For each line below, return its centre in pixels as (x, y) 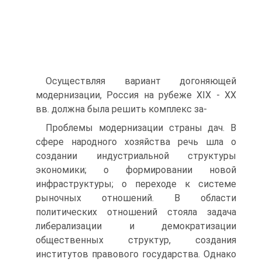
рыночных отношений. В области (136, 198)
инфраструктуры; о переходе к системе (136, 184)
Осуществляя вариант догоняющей (141, 81)
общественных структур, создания (136, 240)
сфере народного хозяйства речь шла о (136, 142)
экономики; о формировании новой (136, 170)
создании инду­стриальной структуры (136, 156)
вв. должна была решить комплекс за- (121, 109)
